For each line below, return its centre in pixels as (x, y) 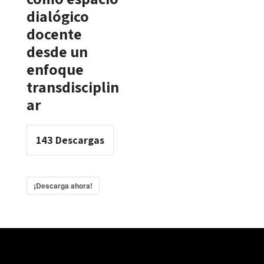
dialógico (57, 16)
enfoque (55, 69)
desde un (57, 51)
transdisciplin (72, 87)
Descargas (78, 140)
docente (54, 34)
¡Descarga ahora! (63, 186)
